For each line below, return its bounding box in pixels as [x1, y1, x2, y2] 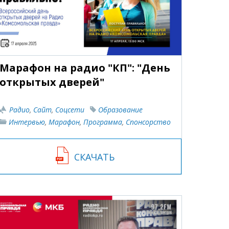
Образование [98, 104, 143, 114]
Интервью [8, 117, 45, 127]
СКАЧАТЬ [74, 150, 114, 163]
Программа [83, 117, 122, 127]
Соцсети [55, 104, 84, 114]
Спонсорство [125, 117, 171, 127]
